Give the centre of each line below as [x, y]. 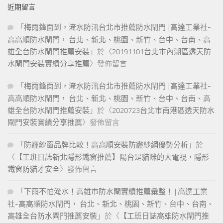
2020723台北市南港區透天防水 [163, 111]
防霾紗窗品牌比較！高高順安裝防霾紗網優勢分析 [106, 145]
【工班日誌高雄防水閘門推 [164, 216]
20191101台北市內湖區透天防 [162, 52]
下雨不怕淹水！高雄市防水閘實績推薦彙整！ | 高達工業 [116, 192]
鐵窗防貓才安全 [34, 169]
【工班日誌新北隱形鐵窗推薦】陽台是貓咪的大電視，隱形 [112, 158]
